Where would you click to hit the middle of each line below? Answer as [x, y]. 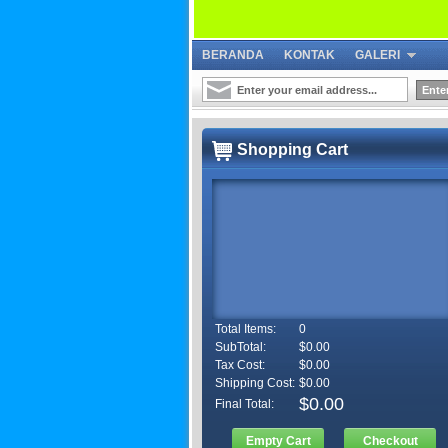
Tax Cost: [240, 365]
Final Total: [244, 404]
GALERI [377, 55]
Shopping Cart [292, 150]
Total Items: [245, 329]
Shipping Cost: [255, 383]
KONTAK [309, 55]
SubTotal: [240, 347]
